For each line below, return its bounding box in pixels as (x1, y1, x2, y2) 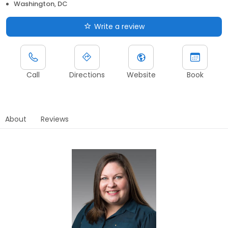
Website (126, 69, 156, 80)
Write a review (94, 21, 145, 32)
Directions (69, 69, 105, 80)
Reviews (41, 113, 69, 124)
